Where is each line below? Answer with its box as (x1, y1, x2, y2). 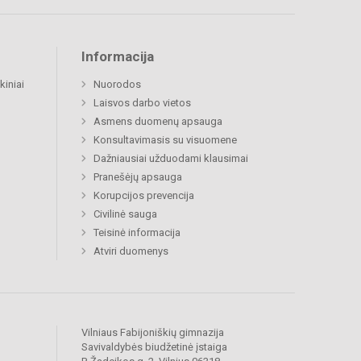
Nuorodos (93, 78, 141, 91)
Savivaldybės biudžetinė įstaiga (81, 341, 227, 354)
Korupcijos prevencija (93, 189, 194, 202)
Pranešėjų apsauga (93, 171, 182, 184)
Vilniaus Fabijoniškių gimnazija (81, 326, 224, 339)
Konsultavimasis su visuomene (93, 134, 237, 147)
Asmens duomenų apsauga (93, 115, 222, 128)
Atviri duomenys (93, 245, 168, 258)
